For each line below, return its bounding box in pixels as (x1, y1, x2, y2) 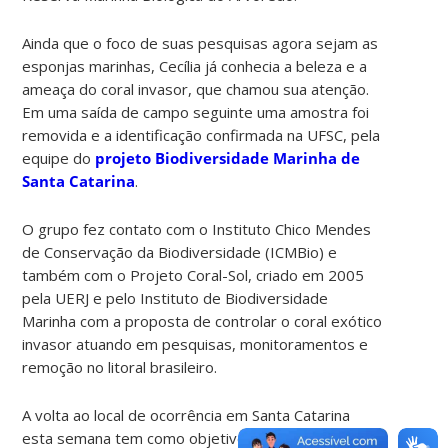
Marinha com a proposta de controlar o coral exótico (22, 310, 383, 331)
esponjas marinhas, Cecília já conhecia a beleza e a (22, 55, 368, 76)
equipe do (22, 147, 96, 168)
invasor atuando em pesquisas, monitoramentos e (22, 333, 369, 354)
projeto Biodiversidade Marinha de (95, 147, 361, 168)
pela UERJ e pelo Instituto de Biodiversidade (22, 287, 329, 308)
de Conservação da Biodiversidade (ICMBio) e (22, 241, 338, 262)
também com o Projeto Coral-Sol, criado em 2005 (22, 264, 365, 285)
